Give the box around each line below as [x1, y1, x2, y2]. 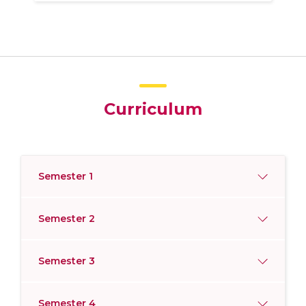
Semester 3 [38, 254, 95, 267]
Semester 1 [38, 169, 93, 182]
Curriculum [104, 98, 202, 119]
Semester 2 [38, 212, 95, 225]
